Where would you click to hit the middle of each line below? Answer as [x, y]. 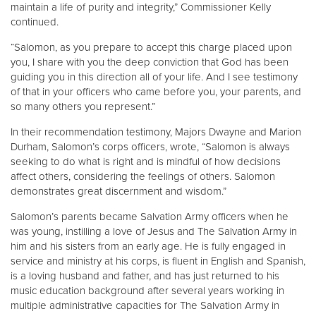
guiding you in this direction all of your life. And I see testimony [154, 77]
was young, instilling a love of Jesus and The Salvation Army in [154, 231]
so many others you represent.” [83, 106]
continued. [35, 22]
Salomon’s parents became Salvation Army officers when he [150, 216]
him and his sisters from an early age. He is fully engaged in [148, 246]
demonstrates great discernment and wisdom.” [119, 191]
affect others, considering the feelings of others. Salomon [143, 176]
